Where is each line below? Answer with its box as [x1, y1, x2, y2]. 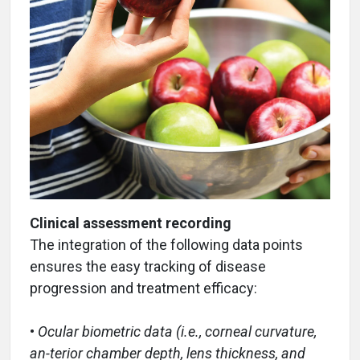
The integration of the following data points [30, 235, 303, 253]
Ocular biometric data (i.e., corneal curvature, [38, 322, 317, 340]
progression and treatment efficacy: [30, 279, 257, 297]
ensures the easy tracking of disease [30, 257, 266, 275]
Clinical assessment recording [30, 214, 231, 231]
